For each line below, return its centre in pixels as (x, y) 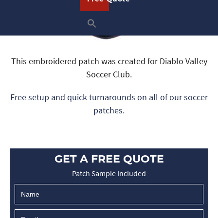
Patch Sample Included (109, 173)
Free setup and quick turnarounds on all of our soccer (109, 97)
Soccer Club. (109, 74)
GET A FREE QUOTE (109, 159)
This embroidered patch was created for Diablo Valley (109, 61)
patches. (109, 110)
